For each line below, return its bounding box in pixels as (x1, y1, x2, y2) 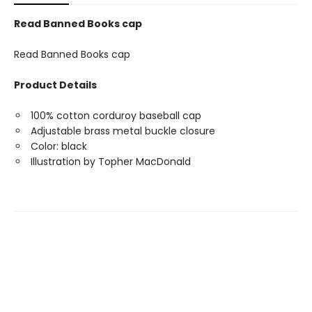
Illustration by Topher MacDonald (31, 155, 191, 169)
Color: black (31, 139, 87, 153)
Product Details (14, 78, 97, 92)
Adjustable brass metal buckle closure (31, 124, 215, 138)
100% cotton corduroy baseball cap (31, 109, 201, 123)
